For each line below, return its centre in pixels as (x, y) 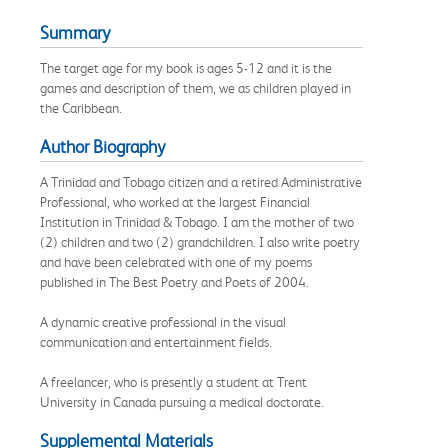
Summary (75, 32)
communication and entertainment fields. (156, 341)
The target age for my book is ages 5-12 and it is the (186, 67)
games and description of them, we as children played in (195, 87)
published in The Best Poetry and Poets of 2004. (174, 281)
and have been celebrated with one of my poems (176, 261)
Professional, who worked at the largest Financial (175, 201)
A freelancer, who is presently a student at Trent (173, 381)
